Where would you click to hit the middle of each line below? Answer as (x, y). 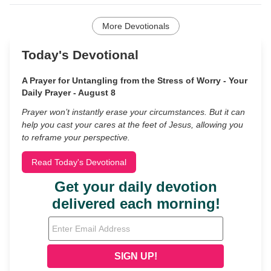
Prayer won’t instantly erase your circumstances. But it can (133, 112)
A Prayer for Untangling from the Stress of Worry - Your (135, 80)
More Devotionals (135, 26)
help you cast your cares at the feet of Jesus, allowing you (132, 124)
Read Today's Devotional (79, 162)
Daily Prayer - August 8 (69, 92)
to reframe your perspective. (76, 137)
